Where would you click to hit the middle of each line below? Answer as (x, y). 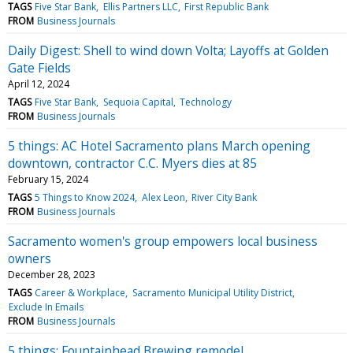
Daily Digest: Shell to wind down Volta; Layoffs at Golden (168, 50)
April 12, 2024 (39, 84)
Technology (205, 102)
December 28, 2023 (52, 274)
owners (30, 258)
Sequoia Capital (138, 102)
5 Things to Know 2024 (85, 197)
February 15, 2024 (48, 179)
